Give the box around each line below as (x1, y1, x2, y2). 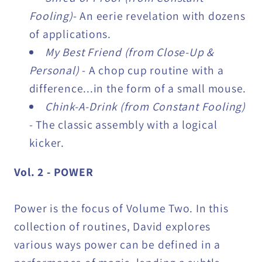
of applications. (29, 26, 111, 42)
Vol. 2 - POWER (13, 164, 94, 180)
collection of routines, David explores (13, 219, 211, 235)
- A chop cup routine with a (82, 62, 224, 78)
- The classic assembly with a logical (29, 116, 218, 132)
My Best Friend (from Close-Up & (45, 44, 215, 60)
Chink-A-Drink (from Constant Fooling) (45, 98, 246, 114)
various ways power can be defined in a (13, 237, 221, 253)
